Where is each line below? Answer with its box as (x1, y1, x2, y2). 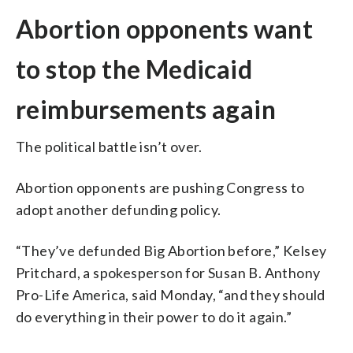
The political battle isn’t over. (16, 137, 203, 155)
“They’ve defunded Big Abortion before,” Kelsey (16, 241, 327, 259)
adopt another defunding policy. (16, 200, 221, 218)
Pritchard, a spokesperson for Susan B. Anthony (16, 263, 321, 281)
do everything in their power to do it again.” (16, 307, 292, 325)
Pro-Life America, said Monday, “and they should (16, 285, 325, 303)
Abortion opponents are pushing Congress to (16, 178, 305, 196)
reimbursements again (16, 93, 276, 124)
